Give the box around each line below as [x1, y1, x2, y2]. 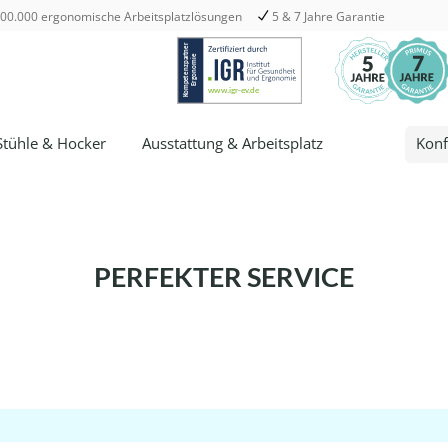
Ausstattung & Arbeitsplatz [142, 132, 323, 153]
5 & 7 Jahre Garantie [272, 7, 385, 25]
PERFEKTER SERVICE [94, 260, 354, 294]
